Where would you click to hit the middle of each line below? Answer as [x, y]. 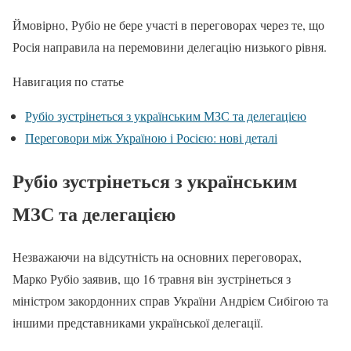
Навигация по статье [68, 81]
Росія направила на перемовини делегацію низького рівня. [170, 47]
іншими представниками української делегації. [138, 323]
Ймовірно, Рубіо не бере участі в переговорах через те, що [168, 25]
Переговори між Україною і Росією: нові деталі [151, 138]
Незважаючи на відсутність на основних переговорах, [157, 257]
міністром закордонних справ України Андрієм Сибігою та [170, 301]
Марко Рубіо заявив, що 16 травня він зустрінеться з [152, 279]
